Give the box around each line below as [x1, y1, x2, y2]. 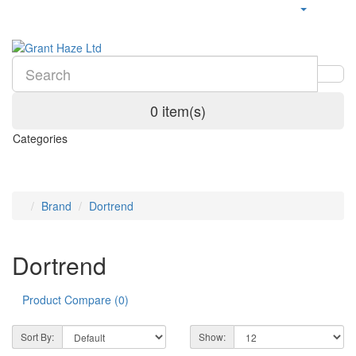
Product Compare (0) [22, 292, 129, 308]
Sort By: [21, 330, 54, 343]
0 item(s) [150, 100, 206, 121]
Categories [13, 130, 68, 146]
